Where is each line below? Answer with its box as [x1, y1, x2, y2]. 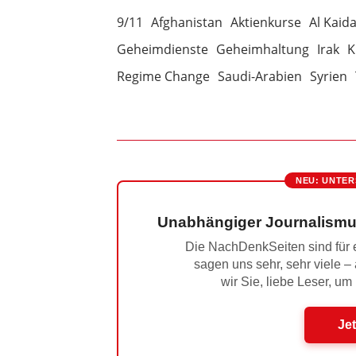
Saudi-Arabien [217, 68, 302, 85]
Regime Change [116, 68, 210, 85]
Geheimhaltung [215, 41, 309, 58]
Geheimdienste [116, 41, 208, 58]
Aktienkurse [230, 14, 301, 31]
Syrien [309, 68, 347, 85]
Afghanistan [150, 14, 222, 31]
